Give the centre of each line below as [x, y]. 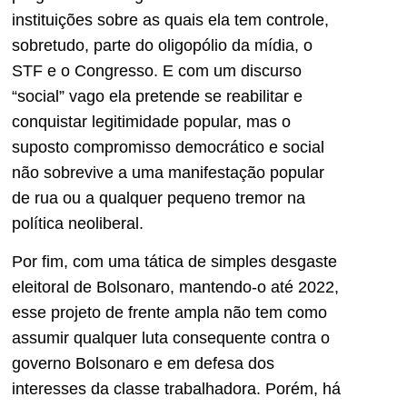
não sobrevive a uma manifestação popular [168, 172]
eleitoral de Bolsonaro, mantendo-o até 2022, [175, 288]
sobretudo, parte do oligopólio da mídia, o [162, 45]
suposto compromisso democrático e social [168, 147]
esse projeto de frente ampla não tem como [169, 313]
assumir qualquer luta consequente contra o [171, 338]
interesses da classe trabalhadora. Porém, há [176, 389]
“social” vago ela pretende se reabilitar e [157, 96]
